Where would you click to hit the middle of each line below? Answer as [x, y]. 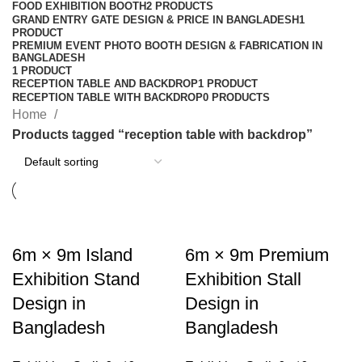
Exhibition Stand [76, 279]
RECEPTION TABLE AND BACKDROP [105, 84]
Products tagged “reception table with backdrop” [162, 135]
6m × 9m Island [72, 255]
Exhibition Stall [243, 279]
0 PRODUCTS [236, 97]
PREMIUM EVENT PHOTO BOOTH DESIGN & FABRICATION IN [167, 46]
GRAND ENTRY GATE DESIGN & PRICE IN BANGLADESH [156, 20]
